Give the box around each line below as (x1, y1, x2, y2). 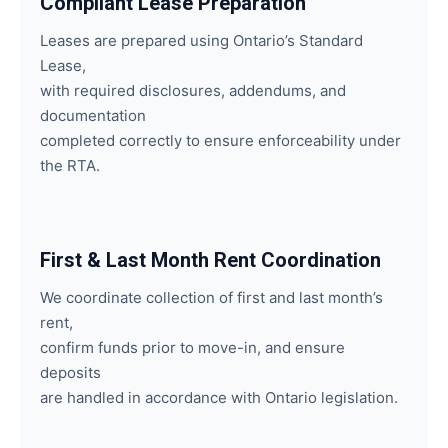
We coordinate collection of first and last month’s (40, 288, 383, 307)
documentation (40, 106, 146, 125)
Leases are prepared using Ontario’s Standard (40, 31, 363, 50)
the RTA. (40, 156, 100, 175)
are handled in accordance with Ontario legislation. (40, 388, 398, 407)
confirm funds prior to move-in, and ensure (40, 338, 345, 357)
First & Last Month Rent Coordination (40, 248, 381, 272)
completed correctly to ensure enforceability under (40, 131, 401, 150)
